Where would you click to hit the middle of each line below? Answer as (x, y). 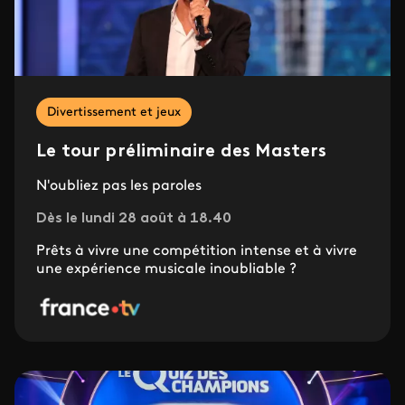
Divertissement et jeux (114, 112)
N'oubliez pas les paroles (119, 186)
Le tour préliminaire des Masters (182, 151)
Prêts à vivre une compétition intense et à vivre (197, 251)
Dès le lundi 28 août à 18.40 (134, 218)
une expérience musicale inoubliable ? (166, 269)
